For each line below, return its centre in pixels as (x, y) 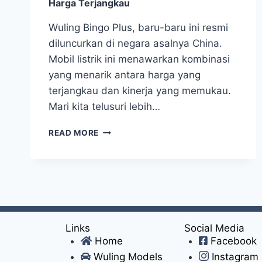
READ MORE (74, 132)
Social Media (214, 228)
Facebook (234, 241)
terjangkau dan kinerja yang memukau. (140, 90)
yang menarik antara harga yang (125, 75)
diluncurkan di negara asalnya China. (135, 43)
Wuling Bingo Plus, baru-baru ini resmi (138, 27)
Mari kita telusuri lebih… (104, 106)
